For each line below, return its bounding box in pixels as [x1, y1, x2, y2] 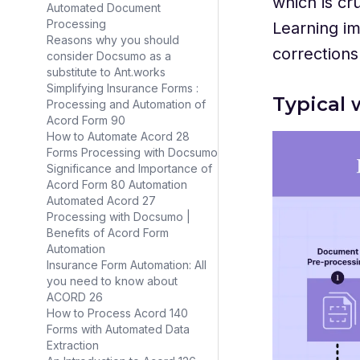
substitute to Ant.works [47, 65, 166, 79]
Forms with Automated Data [47, 322, 190, 336]
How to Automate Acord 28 [47, 129, 190, 143]
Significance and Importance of [47, 162, 212, 175]
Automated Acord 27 [47, 194, 156, 207]
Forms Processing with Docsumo [47, 145, 218, 159]
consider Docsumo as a [47, 49, 171, 63]
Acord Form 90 [47, 113, 125, 127]
